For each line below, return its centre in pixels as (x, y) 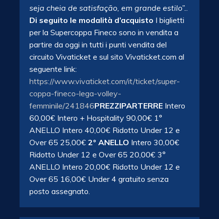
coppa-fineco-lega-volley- (75, 93)
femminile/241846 (62, 106)
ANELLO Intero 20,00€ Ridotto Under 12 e (105, 167)
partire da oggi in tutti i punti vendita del (98, 44)
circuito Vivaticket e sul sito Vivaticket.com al (107, 57)
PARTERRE (143, 106)
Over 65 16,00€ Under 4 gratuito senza (99, 179)
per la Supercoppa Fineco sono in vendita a (104, 32)
